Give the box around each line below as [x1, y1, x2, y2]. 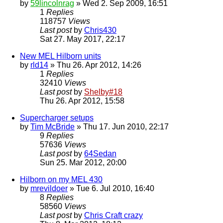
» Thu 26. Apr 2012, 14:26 [48, 61, 141, 70]
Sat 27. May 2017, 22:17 [40, 35, 125, 44]
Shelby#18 [84, 88, 122, 97]
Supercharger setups [20, 113, 94, 122]
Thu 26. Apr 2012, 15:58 [40, 97, 124, 106]
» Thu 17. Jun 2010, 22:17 [75, 122, 169, 131]
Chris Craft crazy [84, 211, 143, 220]
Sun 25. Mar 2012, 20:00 [40, 158, 126, 167]
